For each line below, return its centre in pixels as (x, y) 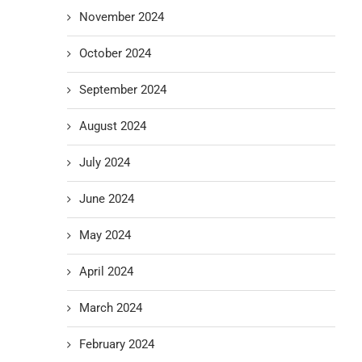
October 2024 (116, 53)
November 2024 (122, 17)
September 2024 (123, 90)
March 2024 (111, 308)
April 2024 (107, 271)
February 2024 (117, 344)
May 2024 (105, 235)
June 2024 (107, 199)
